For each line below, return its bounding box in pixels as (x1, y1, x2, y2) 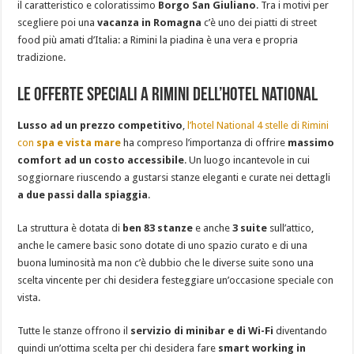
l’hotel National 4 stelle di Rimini (187, 119, 330, 132)
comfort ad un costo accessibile (17, 154, 185, 167)
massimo (288, 137, 335, 149)
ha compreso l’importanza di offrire (121, 137, 288, 149)
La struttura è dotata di (17, 222, 123, 235)
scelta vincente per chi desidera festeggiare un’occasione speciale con (17, 274, 334, 287)
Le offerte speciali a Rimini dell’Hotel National (17, 86, 318, 106)
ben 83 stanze (122, 222, 194, 235)
